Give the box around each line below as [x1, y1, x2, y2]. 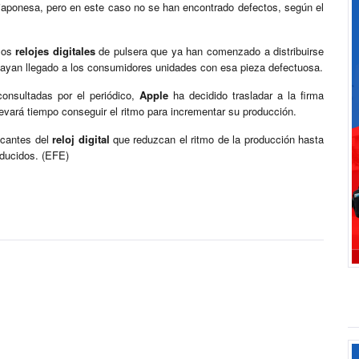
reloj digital [52, 131, 110, 147]
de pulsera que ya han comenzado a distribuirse [95, 43, 325, 59]
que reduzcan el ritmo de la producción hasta [109, 131, 325, 147]
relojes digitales [15, 43, 95, 59]
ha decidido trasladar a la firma [168, 87, 324, 103]
